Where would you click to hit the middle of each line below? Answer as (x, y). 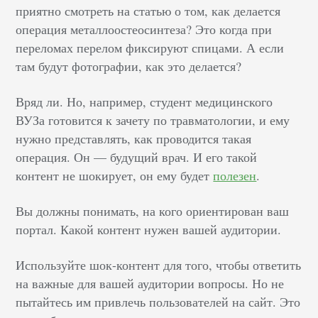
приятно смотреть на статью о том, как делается (148, 11)
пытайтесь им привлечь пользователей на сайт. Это (158, 302)
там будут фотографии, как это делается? (129, 66)
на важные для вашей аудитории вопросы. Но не (150, 283)
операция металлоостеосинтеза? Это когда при (144, 29)
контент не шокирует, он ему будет (115, 175)
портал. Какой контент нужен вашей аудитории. (149, 229)
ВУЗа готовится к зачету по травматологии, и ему (153, 120)
